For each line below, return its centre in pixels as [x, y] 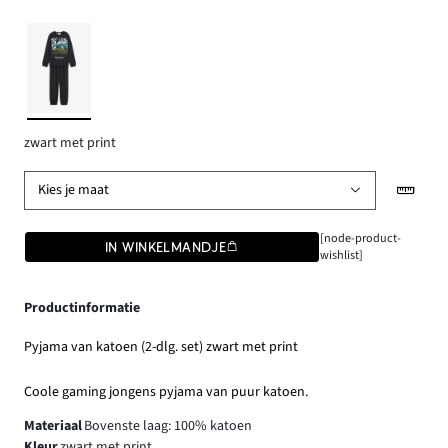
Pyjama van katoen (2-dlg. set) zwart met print [161, 346]
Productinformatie [82, 307]
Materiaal [53, 425]
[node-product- [360, 237]
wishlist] [341, 254]
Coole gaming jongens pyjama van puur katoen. [166, 391]
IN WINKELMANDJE [166, 246]
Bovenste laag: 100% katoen [167, 425]
